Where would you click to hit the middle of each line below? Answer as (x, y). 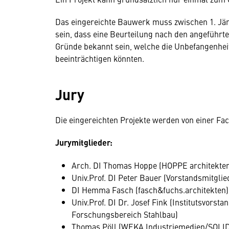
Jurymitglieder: (84, 142)
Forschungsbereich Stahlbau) (125, 214)
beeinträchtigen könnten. (100, 58)
